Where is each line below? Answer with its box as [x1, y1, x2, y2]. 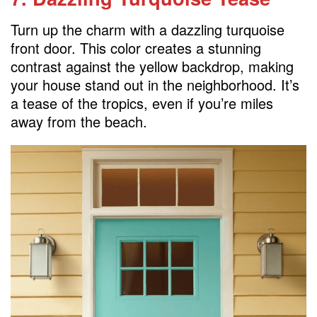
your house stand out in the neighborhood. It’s [11, 74, 299, 95]
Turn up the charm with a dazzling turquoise [11, 18, 284, 40]
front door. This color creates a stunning [11, 37, 261, 58]
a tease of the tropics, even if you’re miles [11, 92, 273, 113]
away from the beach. [11, 110, 147, 132]
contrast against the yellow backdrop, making [11, 55, 294, 76]
